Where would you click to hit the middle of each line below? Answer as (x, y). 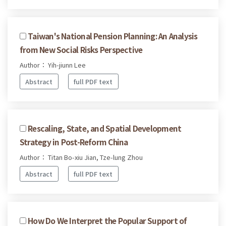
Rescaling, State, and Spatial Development (105, 128)
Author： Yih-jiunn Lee (53, 65)
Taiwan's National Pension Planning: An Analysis (113, 36)
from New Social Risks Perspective (81, 50)
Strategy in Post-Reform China (74, 142)
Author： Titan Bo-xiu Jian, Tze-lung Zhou (81, 157)
